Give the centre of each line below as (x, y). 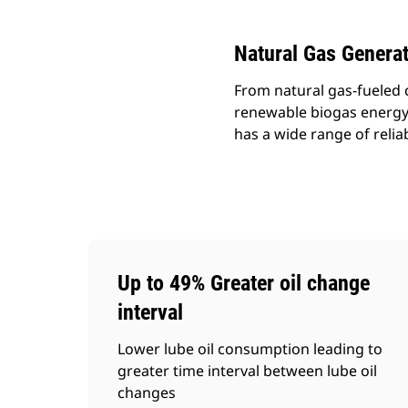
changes (147, 393)
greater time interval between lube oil (247, 371)
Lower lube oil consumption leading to (250, 349)
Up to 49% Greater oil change (244, 283)
